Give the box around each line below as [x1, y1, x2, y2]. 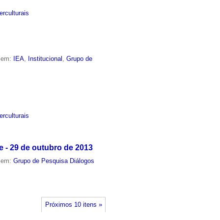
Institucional [28, 55, 63, 62]
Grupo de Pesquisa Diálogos [13, 157, 95, 165]
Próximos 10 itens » [45, 201, 102, 208]
